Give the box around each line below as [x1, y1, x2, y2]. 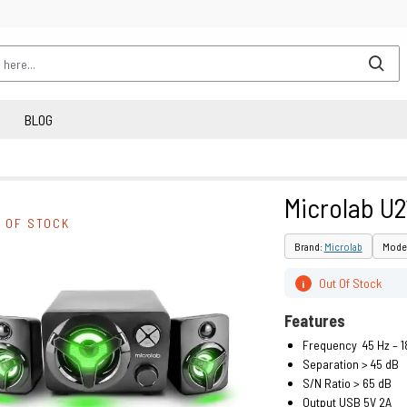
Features [283, 311, 345, 331]
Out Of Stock [318, 275, 382, 291]
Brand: [293, 240, 324, 253]
